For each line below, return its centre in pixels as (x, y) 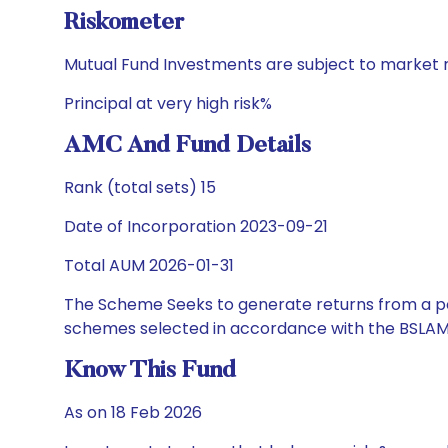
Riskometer (124, 23)
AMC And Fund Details (187, 146)
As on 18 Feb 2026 (133, 412)
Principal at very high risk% (168, 103)
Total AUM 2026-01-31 (149, 265)
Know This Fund (150, 371)
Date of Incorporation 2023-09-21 (196, 226)
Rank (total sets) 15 (140, 187)
